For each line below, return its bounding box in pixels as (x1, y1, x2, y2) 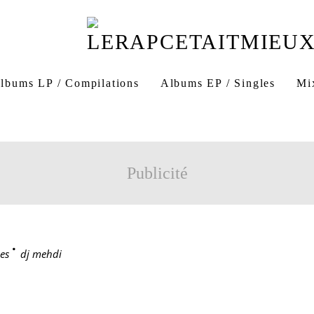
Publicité (126, 164, 188, 182)
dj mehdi (20, 247, 62, 261)
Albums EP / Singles (160, 77, 276, 89)
